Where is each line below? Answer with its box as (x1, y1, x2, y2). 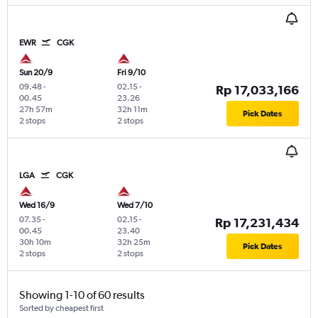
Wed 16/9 (19, 200, 55, 211)
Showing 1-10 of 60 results (19, 288, 145, 302)
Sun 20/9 (19, 67, 53, 78)
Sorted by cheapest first (19, 303, 104, 314)
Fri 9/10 (116, 67, 146, 78)
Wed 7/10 (116, 200, 153, 211)
